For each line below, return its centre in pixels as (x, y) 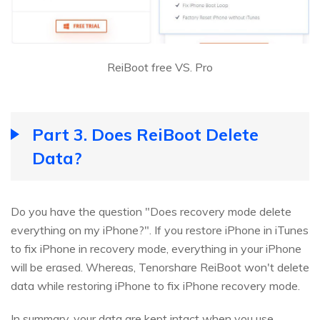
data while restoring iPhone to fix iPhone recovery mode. (155, 285)
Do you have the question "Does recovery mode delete (151, 211)
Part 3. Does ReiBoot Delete (145, 134)
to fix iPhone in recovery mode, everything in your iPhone (156, 248)
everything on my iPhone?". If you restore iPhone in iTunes (160, 230)
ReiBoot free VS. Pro (160, 67)
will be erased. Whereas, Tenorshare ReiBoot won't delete (160, 267)
